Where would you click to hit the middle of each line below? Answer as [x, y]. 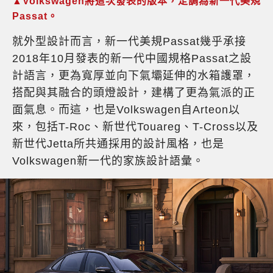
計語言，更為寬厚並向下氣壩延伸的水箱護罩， [134, 76]
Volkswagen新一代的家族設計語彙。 [108, 161]
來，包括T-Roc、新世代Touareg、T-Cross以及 [135, 127]
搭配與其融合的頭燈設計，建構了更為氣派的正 [134, 93]
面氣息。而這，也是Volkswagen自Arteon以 [126, 110]
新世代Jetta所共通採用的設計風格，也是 [118, 144]
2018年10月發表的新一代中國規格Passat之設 [132, 59]
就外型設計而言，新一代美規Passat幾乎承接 [129, 42]
